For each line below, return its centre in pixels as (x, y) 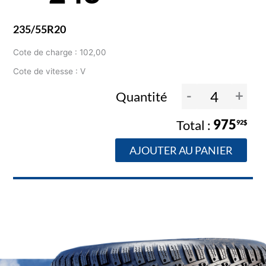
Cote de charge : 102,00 (60, 53)
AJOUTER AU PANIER (181, 150)
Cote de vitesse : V (50, 72)
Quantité (142, 96)
